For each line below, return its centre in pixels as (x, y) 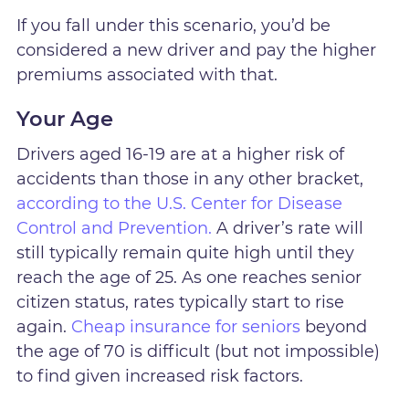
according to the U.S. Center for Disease (180, 203)
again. (44, 326)
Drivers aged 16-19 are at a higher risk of (181, 154)
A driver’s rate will (288, 228)
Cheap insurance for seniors (186, 326)
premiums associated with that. (147, 74)
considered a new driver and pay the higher (197, 50)
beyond (334, 326)
